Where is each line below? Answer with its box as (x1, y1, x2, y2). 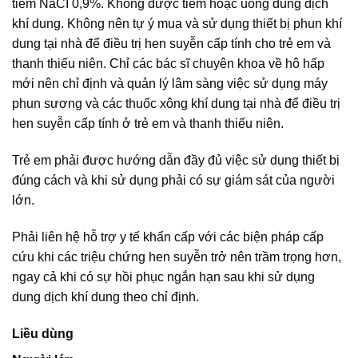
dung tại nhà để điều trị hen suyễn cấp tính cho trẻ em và (12, 37, 331, 51)
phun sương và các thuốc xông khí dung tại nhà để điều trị (12, 97, 340, 111)
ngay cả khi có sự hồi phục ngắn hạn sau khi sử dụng (12, 269, 315, 284)
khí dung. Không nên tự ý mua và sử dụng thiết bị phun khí (12, 17, 342, 31)
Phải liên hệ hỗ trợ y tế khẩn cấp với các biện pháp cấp (12, 229, 324, 244)
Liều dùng (12, 326, 74, 340)
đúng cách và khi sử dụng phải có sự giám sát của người (12, 173, 335, 188)
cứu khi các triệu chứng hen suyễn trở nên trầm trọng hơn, (12, 249, 341, 264)
